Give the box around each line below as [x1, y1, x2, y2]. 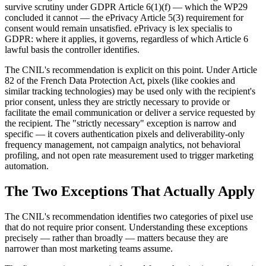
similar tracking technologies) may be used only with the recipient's [5, 85, 255, 96]
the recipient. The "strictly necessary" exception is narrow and [5, 118, 236, 128]
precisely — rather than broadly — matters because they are [5, 232, 228, 243]
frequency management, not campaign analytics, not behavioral [5, 139, 240, 150]
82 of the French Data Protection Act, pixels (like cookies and [5, 75, 235, 85]
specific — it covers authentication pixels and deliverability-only [5, 128, 245, 139]
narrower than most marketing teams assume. [5, 243, 173, 254]
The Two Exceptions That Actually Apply [5, 183, 255, 199]
